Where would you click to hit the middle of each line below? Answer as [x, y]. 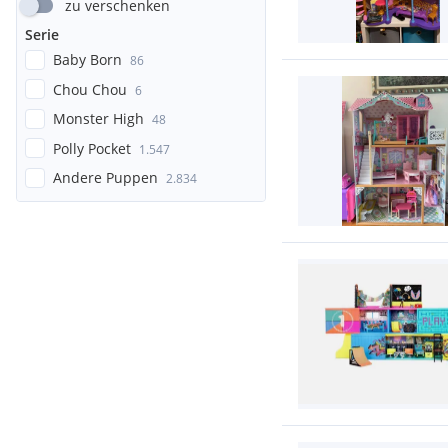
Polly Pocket [92, 148]
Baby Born [87, 59]
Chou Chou [90, 89]
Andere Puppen [105, 177]
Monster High [98, 118]
